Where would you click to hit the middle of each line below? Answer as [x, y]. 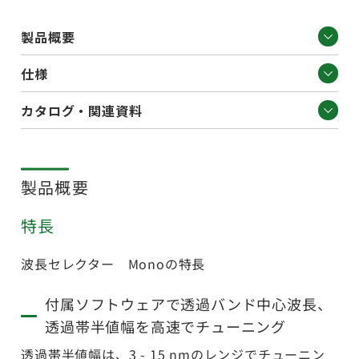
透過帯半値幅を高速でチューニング [166, 327]
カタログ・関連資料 [82, 110]
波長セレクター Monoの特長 [113, 264]
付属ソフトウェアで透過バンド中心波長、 [189, 304]
